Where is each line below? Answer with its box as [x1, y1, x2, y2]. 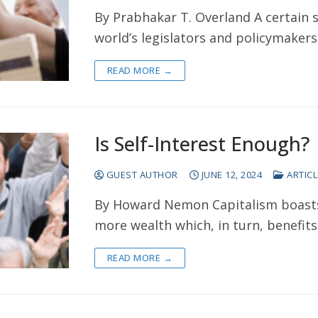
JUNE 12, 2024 [201, 168, 263, 182]
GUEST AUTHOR [104, 168, 178, 182]
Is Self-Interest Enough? [94, 131, 309, 158]
